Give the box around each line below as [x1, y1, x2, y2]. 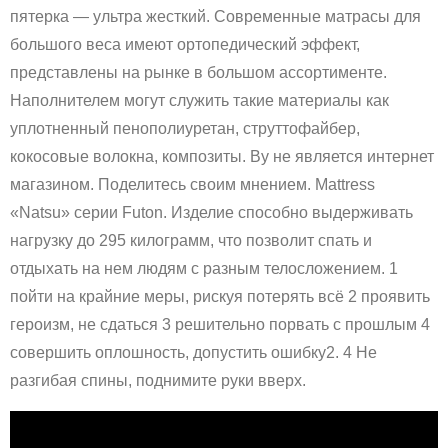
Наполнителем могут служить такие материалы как [10, 92, 389, 110]
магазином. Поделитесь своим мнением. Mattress [10, 176, 375, 194]
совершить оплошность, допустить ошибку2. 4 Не [10, 344, 377, 362]
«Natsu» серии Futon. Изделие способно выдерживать [10, 204, 413, 222]
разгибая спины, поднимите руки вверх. [10, 372, 306, 390]
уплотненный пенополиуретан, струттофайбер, [10, 120, 360, 138]
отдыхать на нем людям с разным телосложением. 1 [10, 260, 398, 278]
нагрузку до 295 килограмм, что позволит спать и [10, 232, 372, 250]
